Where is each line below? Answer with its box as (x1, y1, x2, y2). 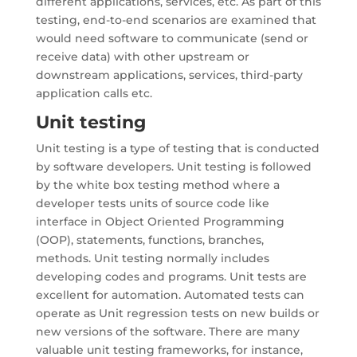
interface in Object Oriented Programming (35, 214, 284, 229)
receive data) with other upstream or (35, 49, 249, 64)
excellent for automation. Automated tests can (35, 288, 304, 302)
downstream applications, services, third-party (35, 68, 303, 82)
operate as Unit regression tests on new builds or (35, 306, 320, 320)
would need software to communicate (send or (35, 31, 308, 45)
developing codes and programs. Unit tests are (35, 269, 307, 284)
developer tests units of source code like (35, 196, 269, 210)
